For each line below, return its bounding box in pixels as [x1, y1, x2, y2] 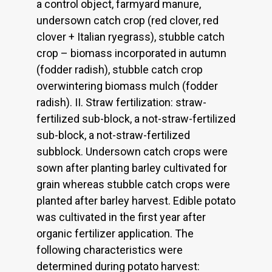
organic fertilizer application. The [36, 226, 194, 240]
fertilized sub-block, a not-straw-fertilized [36, 112, 236, 125]
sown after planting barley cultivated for [36, 161, 227, 174]
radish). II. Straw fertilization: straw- [36, 95, 206, 109]
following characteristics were [36, 243, 183, 256]
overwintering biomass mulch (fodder [36, 79, 218, 92]
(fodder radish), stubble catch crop [36, 63, 203, 76]
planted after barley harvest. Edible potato [36, 194, 236, 207]
